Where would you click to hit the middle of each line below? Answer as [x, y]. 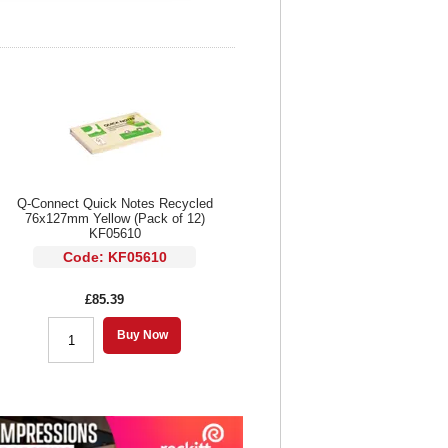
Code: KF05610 [114, 257]
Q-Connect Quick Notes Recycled [114, 204]
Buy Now [142, 335]
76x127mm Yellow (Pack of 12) [114, 219]
